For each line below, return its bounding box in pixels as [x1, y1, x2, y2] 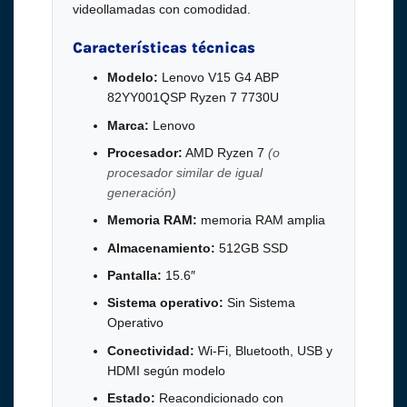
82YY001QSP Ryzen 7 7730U [106, 90, 279, 105]
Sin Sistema [223, 295, 295, 311]
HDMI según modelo [106, 362, 225, 378]
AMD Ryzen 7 [182, 144, 268, 160]
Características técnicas [72, 38, 255, 56]
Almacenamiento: [106, 240, 215, 255]
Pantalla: [106, 268, 162, 283]
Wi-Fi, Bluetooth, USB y [194, 342, 333, 358]
